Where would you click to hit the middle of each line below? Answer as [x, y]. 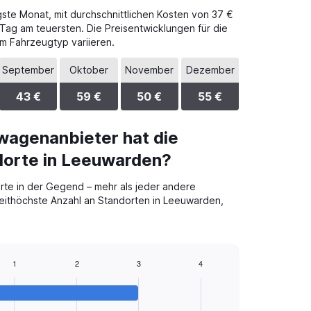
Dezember [210, 70]
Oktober [89, 70]
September [28, 70]
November [150, 70]
